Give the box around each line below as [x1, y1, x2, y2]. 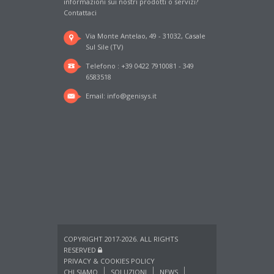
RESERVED [64, 245, 98, 254]
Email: [86, 91, 107, 100]
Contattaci [64, 8, 97, 17]
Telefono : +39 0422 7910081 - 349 [86, 61, 194, 70]
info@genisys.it [107, 91, 157, 100]
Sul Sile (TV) [86, 42, 123, 51]
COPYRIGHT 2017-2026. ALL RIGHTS [64, 234, 178, 243]
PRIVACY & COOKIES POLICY [64, 256, 155, 265]
